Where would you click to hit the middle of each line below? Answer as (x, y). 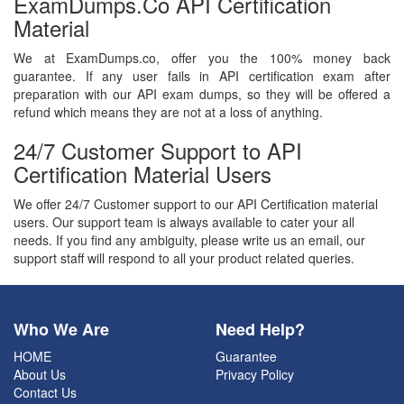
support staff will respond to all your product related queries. (184, 258)
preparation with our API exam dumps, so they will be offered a (202, 94)
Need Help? (260, 330)
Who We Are (61, 330)
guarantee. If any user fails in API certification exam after (202, 76)
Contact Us (45, 393)
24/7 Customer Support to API (158, 151)
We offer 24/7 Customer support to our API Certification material (196, 204)
